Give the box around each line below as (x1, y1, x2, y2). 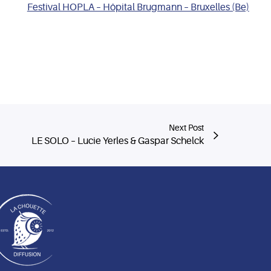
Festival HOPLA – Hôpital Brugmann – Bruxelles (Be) (27, 2, 249, 13)
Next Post (169, 123, 204, 132)
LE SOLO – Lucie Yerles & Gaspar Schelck (31, 135, 204, 146)
